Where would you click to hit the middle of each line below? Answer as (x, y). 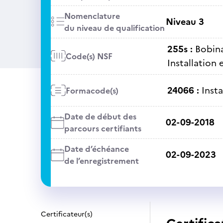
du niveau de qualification (114, 28)
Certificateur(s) (67, 214)
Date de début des (100, 116)
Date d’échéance (96, 149)
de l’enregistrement (101, 161)
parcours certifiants (103, 128)
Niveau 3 (185, 22)
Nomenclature (92, 16)
